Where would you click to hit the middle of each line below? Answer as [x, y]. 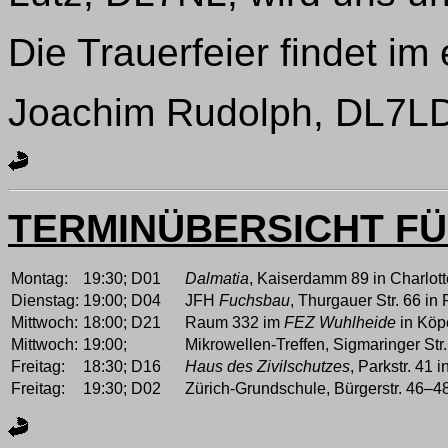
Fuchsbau [254, 300]
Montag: [39, 278]
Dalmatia [217, 278]
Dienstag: [45, 300]
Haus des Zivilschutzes [267, 366]
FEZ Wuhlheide [340, 322]
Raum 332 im [234, 322]
